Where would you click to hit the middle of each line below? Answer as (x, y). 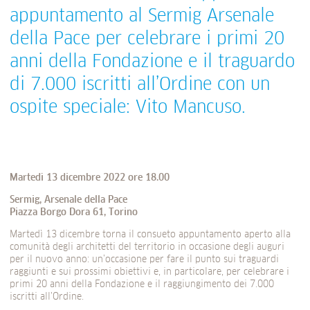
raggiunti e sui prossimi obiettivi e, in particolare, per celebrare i (149, 272)
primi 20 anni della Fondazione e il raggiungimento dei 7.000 (142, 285)
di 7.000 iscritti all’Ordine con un (140, 85)
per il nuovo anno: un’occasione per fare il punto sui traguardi (144, 260)
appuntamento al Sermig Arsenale (142, 17)
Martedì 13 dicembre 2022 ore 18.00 (90, 178)
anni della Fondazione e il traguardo (152, 63)
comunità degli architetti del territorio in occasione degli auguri (147, 247)
